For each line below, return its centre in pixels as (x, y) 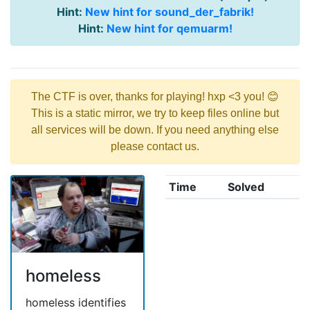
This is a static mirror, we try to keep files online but (155, 113)
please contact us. (155, 147)
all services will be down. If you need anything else (155, 130)
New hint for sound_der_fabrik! (169, 12)
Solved (246, 187)
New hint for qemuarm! (169, 29)
